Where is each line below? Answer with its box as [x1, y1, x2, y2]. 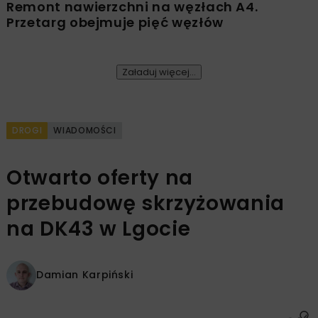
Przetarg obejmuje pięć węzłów [6, 13, 224, 31]
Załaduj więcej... [122, 65, 196, 79]
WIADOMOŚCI [53, 124, 116, 136]
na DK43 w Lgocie [6, 214, 191, 243]
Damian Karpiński [36, 268, 133, 283]
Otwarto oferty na [6, 163, 194, 192]
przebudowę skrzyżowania [6, 189, 285, 217]
